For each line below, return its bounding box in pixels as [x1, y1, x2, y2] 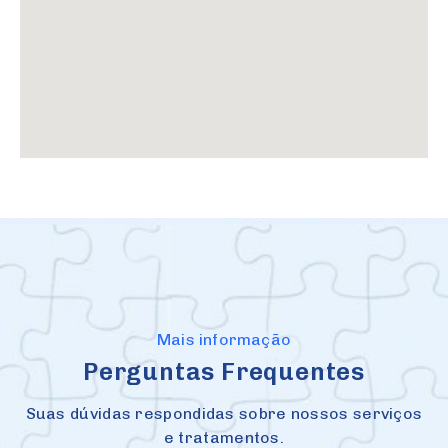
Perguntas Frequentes [83, 356, 365, 386]
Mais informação [157, 329, 291, 349]
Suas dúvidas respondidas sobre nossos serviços [25, 403, 423, 423]
